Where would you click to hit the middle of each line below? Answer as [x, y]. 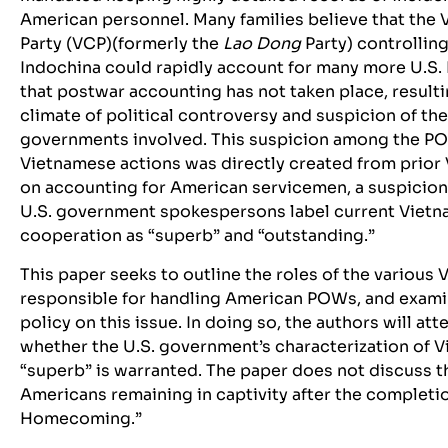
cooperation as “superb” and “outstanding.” [197, 236]
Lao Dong [262, 44]
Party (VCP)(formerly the [121, 44]
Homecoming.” [81, 418]
